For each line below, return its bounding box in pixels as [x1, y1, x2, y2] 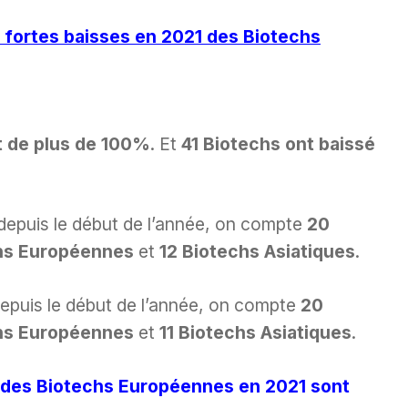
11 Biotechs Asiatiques [159, 321, 352, 344]
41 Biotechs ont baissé [181, 132, 375, 155]
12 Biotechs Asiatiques [159, 240, 355, 263]
